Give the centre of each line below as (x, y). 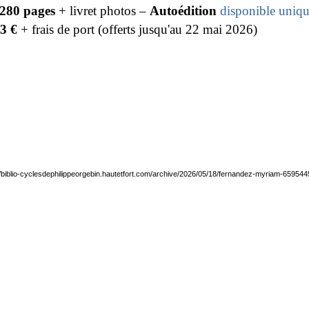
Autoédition (183, 11)
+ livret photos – (103, 11)
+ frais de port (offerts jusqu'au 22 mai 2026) (138, 29)
